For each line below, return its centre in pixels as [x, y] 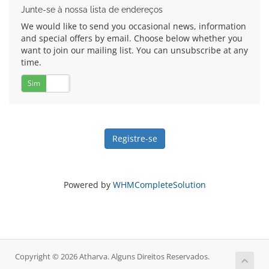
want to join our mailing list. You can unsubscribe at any [134, 50]
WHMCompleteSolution [159, 185]
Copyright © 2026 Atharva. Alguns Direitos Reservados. [112, 257]
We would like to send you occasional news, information [134, 26]
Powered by [88, 185]
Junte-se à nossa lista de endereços [92, 10]
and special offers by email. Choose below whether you [132, 38]
